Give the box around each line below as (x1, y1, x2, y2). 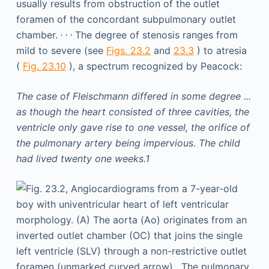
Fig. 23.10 (22, 60, 66, 72)
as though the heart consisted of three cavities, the (16, 106, 249, 118)
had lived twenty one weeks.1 (16, 153, 150, 165)
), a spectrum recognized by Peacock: (65, 60, 242, 72)
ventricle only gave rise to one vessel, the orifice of (16, 121, 250, 133)
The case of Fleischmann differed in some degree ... (16, 90, 251, 102)
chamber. (16, 29, 61, 41)
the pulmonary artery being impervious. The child (16, 137, 240, 149)
